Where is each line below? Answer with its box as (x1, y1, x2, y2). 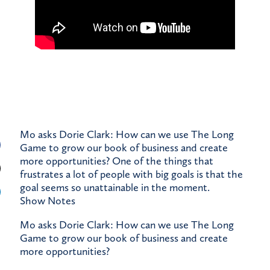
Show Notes (20, 194, 75, 208)
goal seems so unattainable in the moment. (20, 181, 210, 195)
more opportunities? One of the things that (20, 154, 213, 168)
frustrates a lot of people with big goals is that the (20, 168, 243, 181)
